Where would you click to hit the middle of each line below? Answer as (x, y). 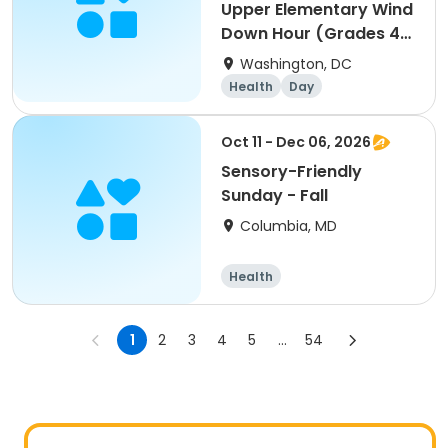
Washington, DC (296, 64)
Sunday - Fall (274, 195)
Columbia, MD (288, 226)
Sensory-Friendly (291, 171)
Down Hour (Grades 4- (315, 33)
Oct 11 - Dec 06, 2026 (296, 142)
